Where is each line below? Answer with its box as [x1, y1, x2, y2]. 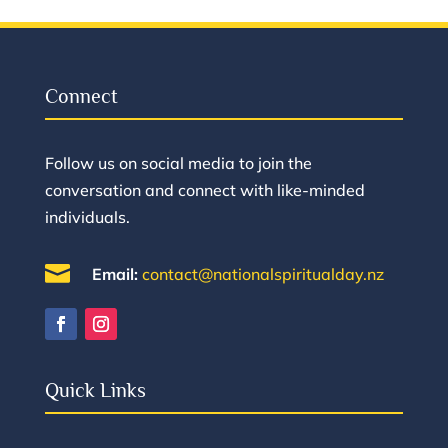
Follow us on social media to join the [44, 153, 312, 174]
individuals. [44, 207, 130, 228]
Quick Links [44, 379, 146, 402]
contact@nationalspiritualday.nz [141, 264, 384, 285]
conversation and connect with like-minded [44, 180, 365, 201]
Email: [91, 264, 138, 285]
